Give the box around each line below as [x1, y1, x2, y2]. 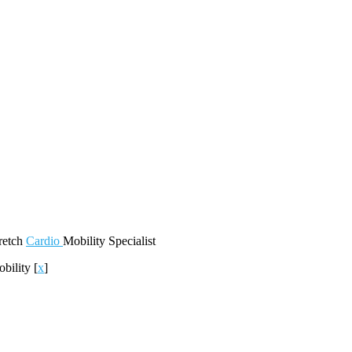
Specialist [108, 234, 156, 247]
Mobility [63, 234, 108, 247]
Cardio [26, 234, 63, 247]
